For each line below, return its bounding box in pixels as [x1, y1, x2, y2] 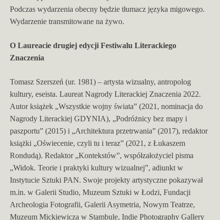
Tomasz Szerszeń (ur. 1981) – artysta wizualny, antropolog [10, 77, 191, 86]
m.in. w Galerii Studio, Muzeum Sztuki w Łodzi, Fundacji [10, 188, 191, 196]
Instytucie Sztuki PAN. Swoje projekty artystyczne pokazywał [10, 175, 203, 184]
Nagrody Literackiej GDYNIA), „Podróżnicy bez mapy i [10, 114, 187, 123]
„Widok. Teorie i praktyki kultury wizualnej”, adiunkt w [10, 163, 183, 172]
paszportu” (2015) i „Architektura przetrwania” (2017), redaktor [10, 126, 208, 135]
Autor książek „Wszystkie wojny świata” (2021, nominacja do [10, 102, 203, 110]
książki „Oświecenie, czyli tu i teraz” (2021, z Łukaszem [10, 138, 185, 147]
